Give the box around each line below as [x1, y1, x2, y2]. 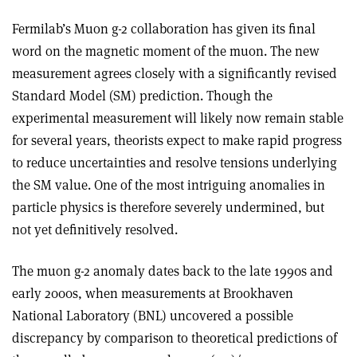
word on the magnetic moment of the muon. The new [12, 41, 320, 60]
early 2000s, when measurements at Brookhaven [12, 284, 293, 302]
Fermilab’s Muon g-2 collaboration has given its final [12, 19, 316, 37]
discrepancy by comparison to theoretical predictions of [12, 328, 337, 347]
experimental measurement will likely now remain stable [12, 108, 343, 127]
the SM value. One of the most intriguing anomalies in [12, 175, 325, 194]
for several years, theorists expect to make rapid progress [12, 131, 342, 149]
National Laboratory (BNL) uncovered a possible [12, 306, 293, 324]
